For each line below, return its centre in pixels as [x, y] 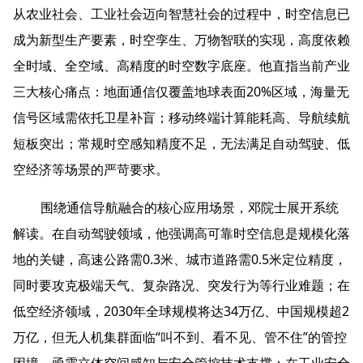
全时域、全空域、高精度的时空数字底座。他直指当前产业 [181, 66]
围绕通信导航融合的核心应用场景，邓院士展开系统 [190, 208]
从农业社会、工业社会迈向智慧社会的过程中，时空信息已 [181, 14]
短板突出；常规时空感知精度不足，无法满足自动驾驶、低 [181, 144]
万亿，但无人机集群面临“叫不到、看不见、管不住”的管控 [180, 337]
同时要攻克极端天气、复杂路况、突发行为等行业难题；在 [181, 286]
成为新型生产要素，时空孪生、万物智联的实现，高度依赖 [181, 40]
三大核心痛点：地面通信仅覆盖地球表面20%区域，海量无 [181, 92]
